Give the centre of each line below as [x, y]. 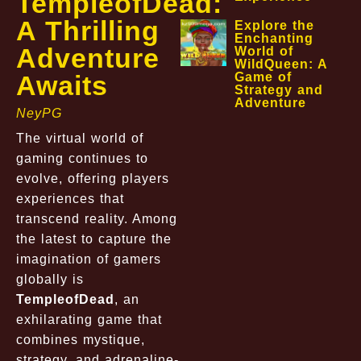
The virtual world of [80, 138]
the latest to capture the [94, 239]
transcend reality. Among [97, 218]
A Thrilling [88, 30]
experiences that [70, 198]
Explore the [275, 26]
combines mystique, [81, 339]
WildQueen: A [281, 64]
